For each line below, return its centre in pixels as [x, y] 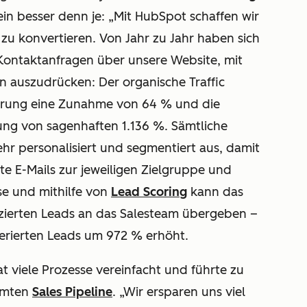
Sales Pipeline [72, 292]
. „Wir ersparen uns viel [179, 292]
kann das [215, 192]
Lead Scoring [149, 192]
